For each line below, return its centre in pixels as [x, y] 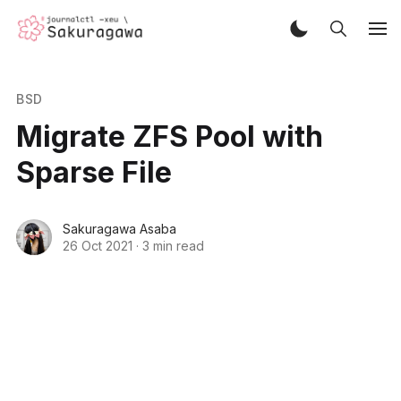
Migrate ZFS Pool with [169, 136]
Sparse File [94, 172]
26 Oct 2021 [97, 245]
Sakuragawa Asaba [119, 228]
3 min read [173, 245]
